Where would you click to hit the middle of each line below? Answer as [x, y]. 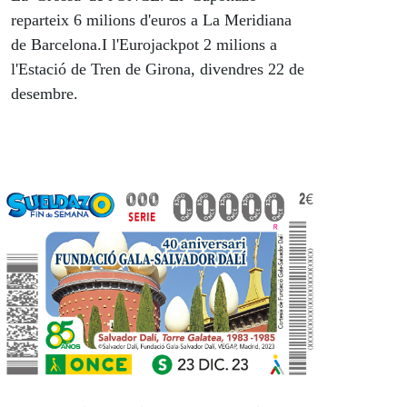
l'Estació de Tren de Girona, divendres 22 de [158, 69]
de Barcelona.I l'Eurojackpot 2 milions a [144, 45]
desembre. [45, 94]
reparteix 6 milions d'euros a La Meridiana [151, 20]
